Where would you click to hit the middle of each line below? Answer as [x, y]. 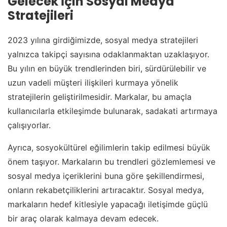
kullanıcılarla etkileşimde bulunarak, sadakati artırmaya [112, 111]
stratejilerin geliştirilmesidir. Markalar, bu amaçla [100, 97]
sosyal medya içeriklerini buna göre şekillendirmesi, [106, 176]
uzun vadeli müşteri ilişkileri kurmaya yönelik [93, 83]
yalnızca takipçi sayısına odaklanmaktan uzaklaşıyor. [108, 54]
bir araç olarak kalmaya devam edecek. [83, 218]
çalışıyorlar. [29, 125]
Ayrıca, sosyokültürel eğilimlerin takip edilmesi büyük [109, 147]
